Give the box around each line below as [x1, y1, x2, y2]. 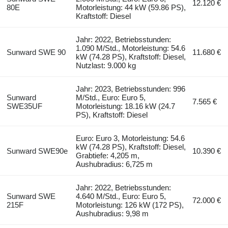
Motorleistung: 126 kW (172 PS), [76, 200, 184, 209]
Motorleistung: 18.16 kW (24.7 [76, 101, 176, 110]
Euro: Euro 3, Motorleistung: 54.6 [76, 133, 185, 142]
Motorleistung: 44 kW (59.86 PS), [76, 3, 186, 12]
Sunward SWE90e [6, 146, 68, 155]
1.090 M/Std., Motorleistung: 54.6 [76, 43, 186, 52]
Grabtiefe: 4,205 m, [76, 151, 140, 160]
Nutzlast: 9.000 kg [76, 61, 136, 70]
